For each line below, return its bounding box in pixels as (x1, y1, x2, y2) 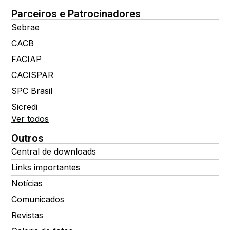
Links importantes (11, 162, 80, 172)
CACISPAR (11, 69, 53, 80)
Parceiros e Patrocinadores (11, 7, 141, 20)
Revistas (11, 209, 43, 220)
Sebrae (11, 22, 40, 32)
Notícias (11, 178, 43, 188)
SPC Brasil (11, 85, 52, 96)
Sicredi (11, 101, 37, 112)
